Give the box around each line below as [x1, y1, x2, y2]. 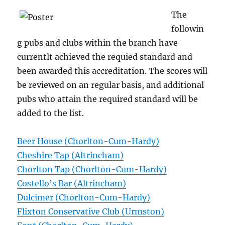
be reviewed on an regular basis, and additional [17, 80, 204, 90]
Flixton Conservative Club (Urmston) [17, 206, 165, 217]
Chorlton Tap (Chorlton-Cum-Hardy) [17, 164, 167, 175]
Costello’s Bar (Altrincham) [17, 178, 127, 189]
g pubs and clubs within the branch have [17, 38, 178, 48]
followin [171, 24, 204, 34]
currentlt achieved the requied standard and [17, 52, 193, 62]
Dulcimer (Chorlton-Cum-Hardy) [17, 192, 151, 203]
